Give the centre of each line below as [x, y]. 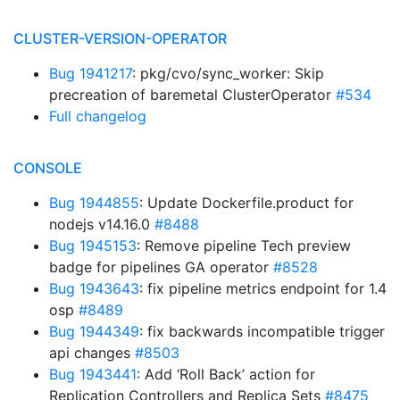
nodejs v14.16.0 [102, 224]
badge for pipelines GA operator [161, 267]
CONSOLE [48, 168]
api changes [92, 353]
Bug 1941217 [91, 73]
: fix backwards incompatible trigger [262, 331]
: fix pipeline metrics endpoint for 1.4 [263, 288]
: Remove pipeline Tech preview [244, 246]
